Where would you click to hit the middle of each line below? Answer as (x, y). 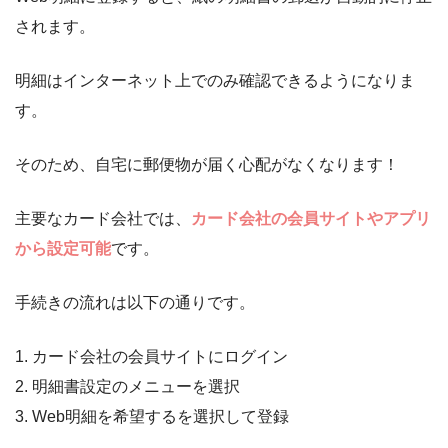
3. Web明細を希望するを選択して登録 (152, 417)
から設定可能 (63, 249)
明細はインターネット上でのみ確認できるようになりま (215, 81)
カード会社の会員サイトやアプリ (311, 219)
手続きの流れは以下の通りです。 (135, 303)
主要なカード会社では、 (103, 219)
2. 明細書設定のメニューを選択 (127, 387)
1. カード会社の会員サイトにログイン (151, 357)
